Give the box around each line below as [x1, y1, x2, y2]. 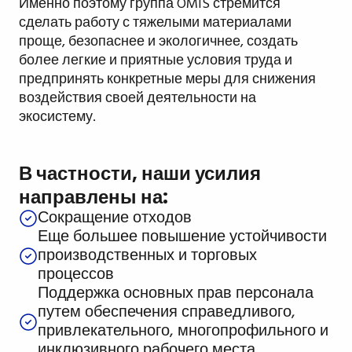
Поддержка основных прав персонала [38, 280, 313, 306]
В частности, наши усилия [19, 159, 261, 186]
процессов [38, 262, 114, 288]
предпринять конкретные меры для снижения [19, 68, 316, 91]
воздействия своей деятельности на [19, 86, 256, 110]
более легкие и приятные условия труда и [19, 49, 292, 72]
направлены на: [19, 183, 168, 210]
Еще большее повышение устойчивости [38, 224, 327, 250]
